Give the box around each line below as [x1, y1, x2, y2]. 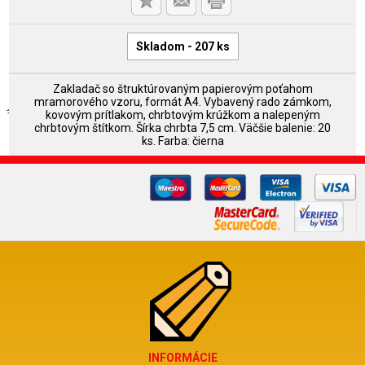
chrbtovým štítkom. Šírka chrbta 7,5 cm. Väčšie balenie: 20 [34, 121, 331, 134]
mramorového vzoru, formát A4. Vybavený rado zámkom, [33, 95, 332, 108]
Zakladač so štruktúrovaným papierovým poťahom [52, 81, 313, 95]
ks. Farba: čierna [141, 134, 224, 147]
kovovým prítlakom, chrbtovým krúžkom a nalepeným [45, 108, 320, 121]
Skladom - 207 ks [135, 39, 230, 53]
